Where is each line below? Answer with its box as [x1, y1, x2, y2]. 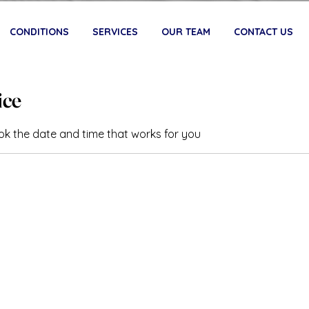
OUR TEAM [161, 26, 210, 38]
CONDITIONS [10, 26, 69, 38]
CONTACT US [234, 26, 293, 38]
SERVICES [92, 26, 138, 38]
